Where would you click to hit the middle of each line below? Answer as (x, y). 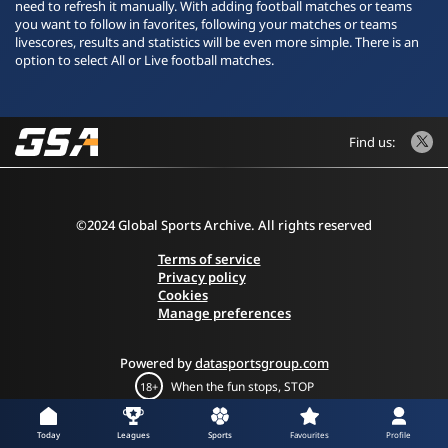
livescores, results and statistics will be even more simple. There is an (217, 42)
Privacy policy (201, 277)
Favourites (309, 434)
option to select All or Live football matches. (144, 60)
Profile (399, 434)
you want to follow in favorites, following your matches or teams (206, 24)
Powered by (157, 363)
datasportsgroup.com (261, 363)
